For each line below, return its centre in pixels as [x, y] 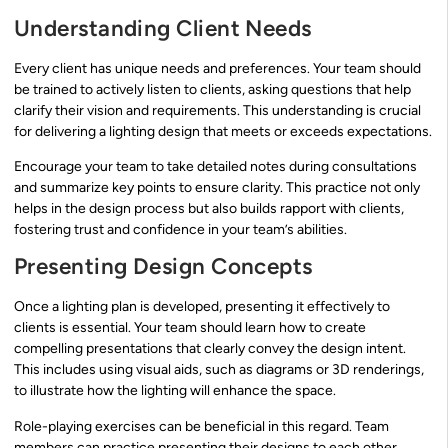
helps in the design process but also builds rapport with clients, [209, 208]
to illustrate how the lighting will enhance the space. [175, 391]
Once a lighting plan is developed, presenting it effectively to [202, 307]
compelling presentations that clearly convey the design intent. [210, 349]
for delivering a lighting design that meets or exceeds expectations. [223, 131]
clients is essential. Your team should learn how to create [190, 328]
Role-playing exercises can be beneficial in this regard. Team [201, 426]
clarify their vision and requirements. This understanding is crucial [217, 110]
